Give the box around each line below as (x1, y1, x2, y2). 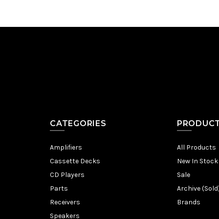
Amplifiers (50, 143, 82, 152)
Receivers (50, 198, 80, 206)
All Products (176, 143, 216, 152)
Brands (176, 198, 200, 206)
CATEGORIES (50, 119, 107, 128)
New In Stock (176, 157, 218, 165)
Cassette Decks (50, 157, 100, 165)
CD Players (50, 171, 85, 179)
